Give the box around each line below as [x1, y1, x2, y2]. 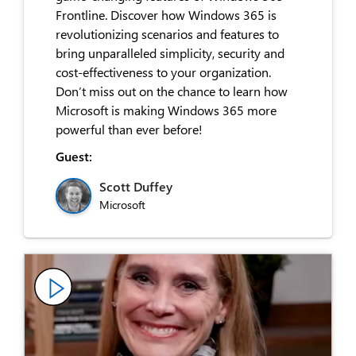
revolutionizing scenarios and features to [56, 25, 279, 42]
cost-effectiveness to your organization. [56, 63, 271, 80]
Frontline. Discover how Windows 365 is [56, 6, 277, 23]
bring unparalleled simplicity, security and [56, 44, 284, 61]
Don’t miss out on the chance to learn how [56, 82, 288, 99]
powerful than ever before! [56, 120, 203, 137]
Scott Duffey [99, 177, 172, 195]
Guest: [56, 147, 92, 164]
